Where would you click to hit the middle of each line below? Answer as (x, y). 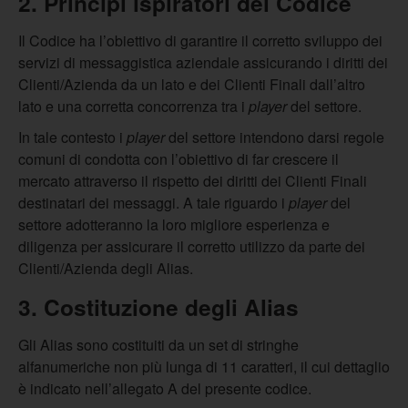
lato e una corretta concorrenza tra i (133, 106)
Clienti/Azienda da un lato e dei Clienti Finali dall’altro (192, 84)
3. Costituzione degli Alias (158, 307)
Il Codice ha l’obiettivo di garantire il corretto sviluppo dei (200, 41)
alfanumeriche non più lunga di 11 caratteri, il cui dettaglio (204, 367)
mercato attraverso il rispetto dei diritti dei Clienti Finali (193, 181)
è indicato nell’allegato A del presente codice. (165, 388)
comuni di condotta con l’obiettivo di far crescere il (178, 159)
